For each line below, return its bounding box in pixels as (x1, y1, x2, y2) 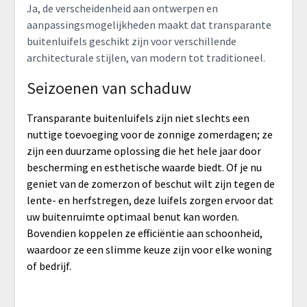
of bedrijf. (26, 259, 71, 273)
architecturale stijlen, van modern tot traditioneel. (26, 51, 265, 65)
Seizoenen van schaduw (26, 77, 191, 99)
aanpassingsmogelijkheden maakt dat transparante (26, 18, 271, 32)
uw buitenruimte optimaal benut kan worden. (26, 210, 239, 224)
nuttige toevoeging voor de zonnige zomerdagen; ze (26, 127, 273, 142)
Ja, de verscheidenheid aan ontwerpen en (26, 1, 218, 16)
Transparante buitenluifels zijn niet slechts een (26, 111, 249, 125)
